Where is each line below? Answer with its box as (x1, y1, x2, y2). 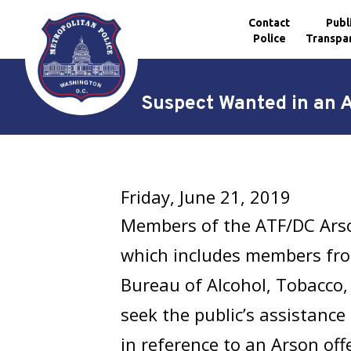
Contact (248, 16, 291, 29)
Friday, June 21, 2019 (121, 185, 291, 208)
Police (252, 31, 286, 45)
